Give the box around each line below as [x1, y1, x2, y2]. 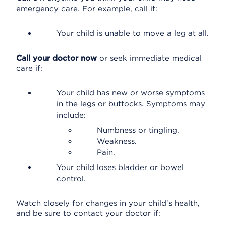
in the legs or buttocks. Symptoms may [56, 99, 205, 108]
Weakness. [97, 137, 137, 146]
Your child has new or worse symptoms [56, 88, 205, 97]
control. [56, 174, 86, 183]
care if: [16, 64, 42, 73]
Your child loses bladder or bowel [56, 163, 184, 172]
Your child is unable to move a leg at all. [56, 29, 209, 38]
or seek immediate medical [97, 53, 202, 63]
